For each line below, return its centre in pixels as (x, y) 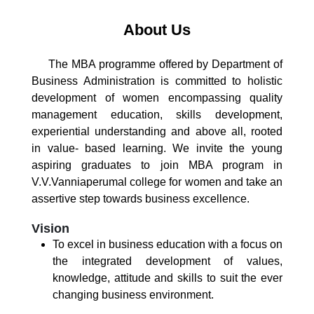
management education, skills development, (157, 115)
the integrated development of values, (168, 261)
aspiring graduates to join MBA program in (157, 165)
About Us (157, 30)
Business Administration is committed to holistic (157, 81)
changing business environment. (133, 295)
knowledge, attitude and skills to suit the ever (168, 278)
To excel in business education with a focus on (168, 244)
